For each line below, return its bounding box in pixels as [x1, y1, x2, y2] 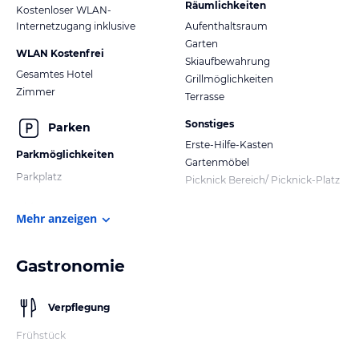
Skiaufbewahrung [185, 54, 270, 67]
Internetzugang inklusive [16, 19, 135, 32]
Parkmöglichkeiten [16, 147, 114, 160]
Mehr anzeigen [16, 210, 97, 226]
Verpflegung [48, 301, 110, 313]
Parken [48, 120, 91, 135]
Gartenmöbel [185, 155, 249, 168]
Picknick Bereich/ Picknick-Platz [185, 173, 340, 186]
